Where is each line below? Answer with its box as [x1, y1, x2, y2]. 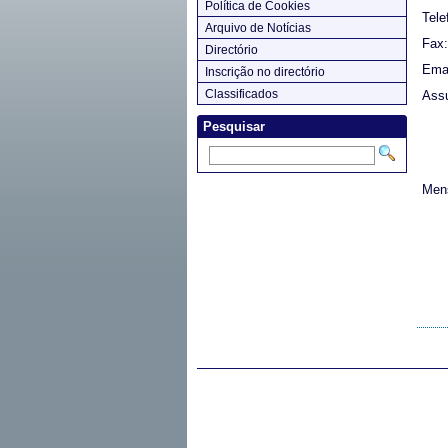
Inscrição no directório [205, 65, 325, 79]
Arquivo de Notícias [205, 21, 311, 35]
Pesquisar [203, 119, 265, 134]
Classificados [205, 87, 278, 101]
